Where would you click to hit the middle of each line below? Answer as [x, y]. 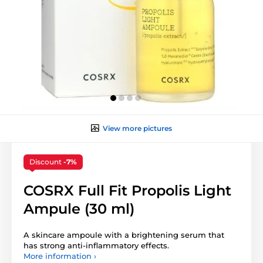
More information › [60, 256]
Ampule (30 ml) [79, 208]
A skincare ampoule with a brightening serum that [124, 235]
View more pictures [137, 128]
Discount [46, 161]
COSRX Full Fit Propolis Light [127, 190]
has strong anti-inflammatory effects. [96, 245]
